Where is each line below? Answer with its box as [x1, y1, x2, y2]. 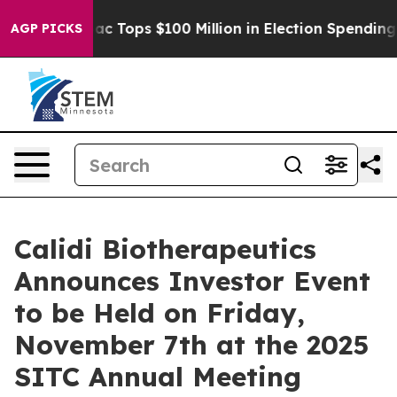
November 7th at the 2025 [14, 328, 369, 362]
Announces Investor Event [14, 264, 370, 298]
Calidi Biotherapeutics [14, 232, 316, 266]
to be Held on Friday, [14, 296, 305, 330]
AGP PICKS [11, 20, 82, 36]
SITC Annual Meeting [14, 360, 301, 393]
